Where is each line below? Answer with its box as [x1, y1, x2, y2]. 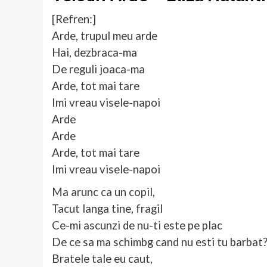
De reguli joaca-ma [52, 63, 145, 76]
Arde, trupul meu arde [52, 29, 157, 43]
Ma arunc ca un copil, [52, 185, 155, 199]
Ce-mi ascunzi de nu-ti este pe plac [52, 219, 222, 232]
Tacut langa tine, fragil [52, 202, 163, 216]
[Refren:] [52, 13, 96, 26]
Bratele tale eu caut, [52, 252, 153, 266]
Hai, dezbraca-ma [52, 46, 137, 60]
